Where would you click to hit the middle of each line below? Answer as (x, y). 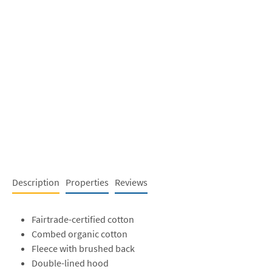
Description (36, 182)
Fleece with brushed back (83, 248)
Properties (87, 182)
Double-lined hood (70, 263)
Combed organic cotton (80, 233)
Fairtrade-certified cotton (83, 219)
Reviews (131, 182)
